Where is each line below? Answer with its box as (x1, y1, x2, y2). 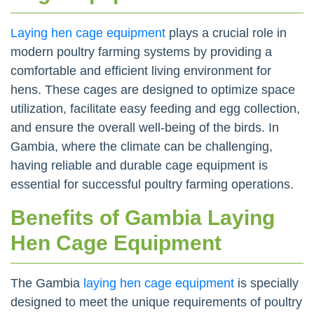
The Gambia (11, 275, 83, 290)
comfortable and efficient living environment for (11, 63, 271, 78)
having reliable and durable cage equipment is (11, 158, 268, 172)
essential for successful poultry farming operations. (11, 177, 294, 191)
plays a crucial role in (165, 25, 287, 40)
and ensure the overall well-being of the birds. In (11, 120, 279, 135)
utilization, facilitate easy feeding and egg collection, (11, 101, 300, 116)
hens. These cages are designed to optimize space (11, 82, 295, 97)
